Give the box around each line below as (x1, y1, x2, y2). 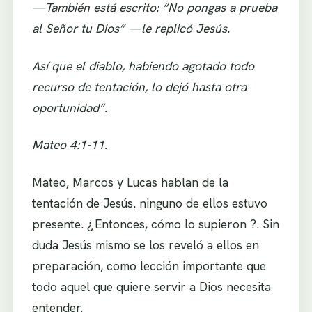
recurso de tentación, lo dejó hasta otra (31, 78, 247, 95)
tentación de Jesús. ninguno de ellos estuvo (31, 194, 267, 211)
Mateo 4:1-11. (31, 136, 107, 153)
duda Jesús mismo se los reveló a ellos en (31, 236, 259, 253)
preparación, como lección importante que (31, 257, 266, 274)
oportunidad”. (31, 99, 107, 116)
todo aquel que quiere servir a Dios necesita (31, 278, 271, 295)
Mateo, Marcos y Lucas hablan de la (31, 173, 228, 190)
